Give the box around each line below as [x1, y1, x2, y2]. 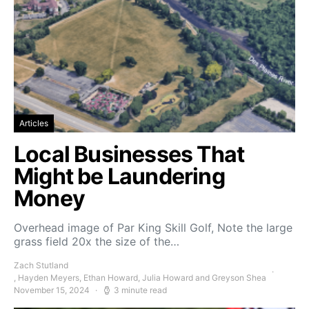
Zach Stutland [14, 260, 68, 270]
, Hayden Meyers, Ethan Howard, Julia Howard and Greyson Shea [14, 272, 266, 283]
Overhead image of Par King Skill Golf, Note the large [14, 221, 292, 235]
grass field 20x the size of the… [14, 235, 179, 248]
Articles [19, 118, 48, 128]
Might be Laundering [14, 163, 225, 190]
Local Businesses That [14, 141, 245, 168]
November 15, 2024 [14, 285, 90, 295]
